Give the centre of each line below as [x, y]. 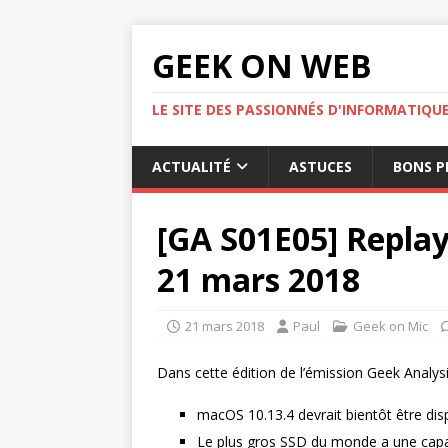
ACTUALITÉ [191, 166]
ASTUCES [320, 166]
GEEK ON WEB [262, 65]
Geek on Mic [390, 326]
